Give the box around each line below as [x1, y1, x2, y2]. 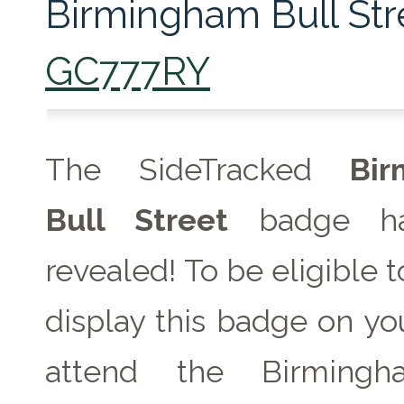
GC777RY [45, 49, 210, 94]
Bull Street [45, 202, 228, 238]
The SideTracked [45, 151, 349, 188]
